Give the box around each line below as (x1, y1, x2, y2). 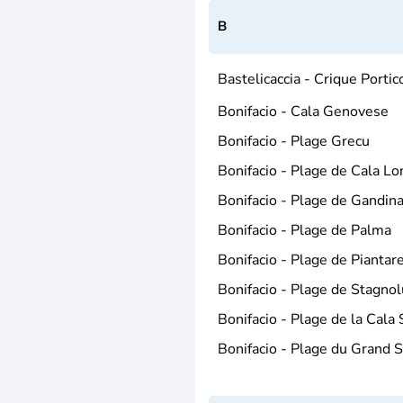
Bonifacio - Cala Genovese (218, 101, 389, 121)
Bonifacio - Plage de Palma (218, 219, 391, 240)
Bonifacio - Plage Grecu (218, 130, 370, 151)
